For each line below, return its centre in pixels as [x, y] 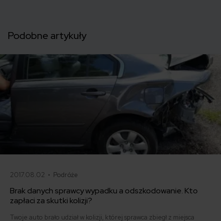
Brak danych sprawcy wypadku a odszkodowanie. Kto [104, 191]
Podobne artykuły [47, 35]
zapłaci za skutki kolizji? [51, 201]
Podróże [66, 175]
